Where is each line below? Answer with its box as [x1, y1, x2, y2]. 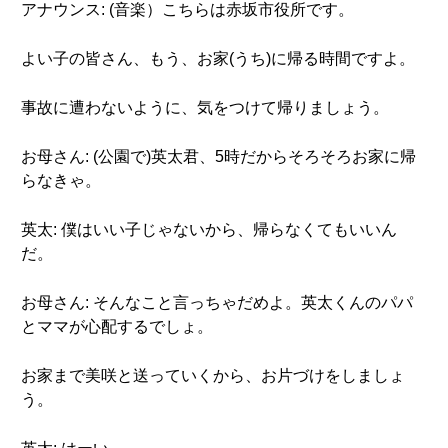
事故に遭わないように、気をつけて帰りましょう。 [21, 99, 389, 116]
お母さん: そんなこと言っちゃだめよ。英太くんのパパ [21, 294, 413, 311]
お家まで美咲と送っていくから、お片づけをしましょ [21, 367, 405, 384]
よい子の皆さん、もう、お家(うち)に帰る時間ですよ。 [21, 50, 415, 67]
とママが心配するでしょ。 [21, 318, 213, 335]
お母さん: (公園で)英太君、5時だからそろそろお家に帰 [21, 148, 416, 165]
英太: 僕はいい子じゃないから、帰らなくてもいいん [21, 221, 397, 238]
